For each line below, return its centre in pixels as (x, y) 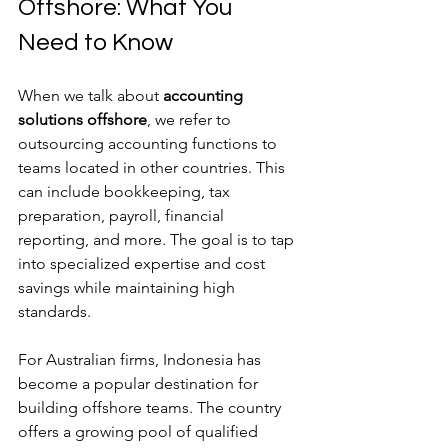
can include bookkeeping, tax (126, 191)
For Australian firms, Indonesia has (141, 359)
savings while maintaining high (128, 287)
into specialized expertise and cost (143, 263)
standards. (54, 311)
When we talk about (90, 95)
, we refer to (191, 119)
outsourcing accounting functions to (149, 143)
